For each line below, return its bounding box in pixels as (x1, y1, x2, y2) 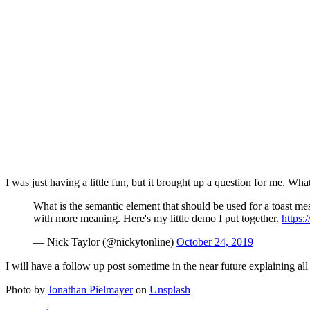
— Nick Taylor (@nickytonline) (33, 236, 176, 248)
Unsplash (149, 284, 190, 296)
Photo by (6, 284, 48, 296)
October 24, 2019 (176, 236, 253, 248)
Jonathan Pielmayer (48, 284, 133, 296)
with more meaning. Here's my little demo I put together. (33, 212, 282, 225)
